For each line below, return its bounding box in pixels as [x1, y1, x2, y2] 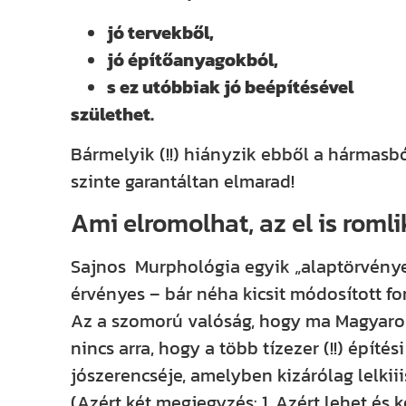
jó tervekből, [107, 18, 215, 46]
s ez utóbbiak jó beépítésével [107, 72, 354, 101]
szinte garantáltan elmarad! [71, 168, 295, 196]
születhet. [71, 100, 155, 128]
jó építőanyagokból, [107, 45, 279, 73]
